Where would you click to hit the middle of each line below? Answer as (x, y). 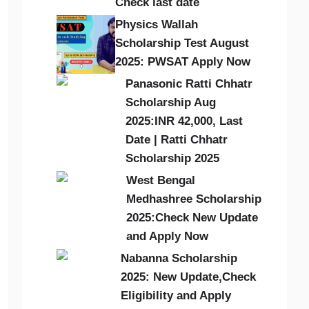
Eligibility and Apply (176, 296)
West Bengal (161, 180)
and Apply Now (167, 236)
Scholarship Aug (171, 102)
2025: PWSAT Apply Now (183, 62)
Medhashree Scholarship (194, 199)
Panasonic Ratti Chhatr (189, 84)
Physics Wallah (157, 24)
